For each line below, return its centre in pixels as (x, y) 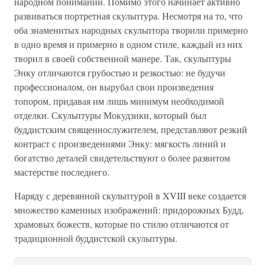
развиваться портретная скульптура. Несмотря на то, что (128, 16)
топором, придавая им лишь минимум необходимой (119, 101)
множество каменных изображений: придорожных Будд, (129, 210)
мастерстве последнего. (62, 172)
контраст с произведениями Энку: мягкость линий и (120, 143)
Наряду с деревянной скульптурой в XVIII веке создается (130, 195)
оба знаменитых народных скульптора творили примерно (131, 30)
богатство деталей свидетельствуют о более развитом (122, 158)
